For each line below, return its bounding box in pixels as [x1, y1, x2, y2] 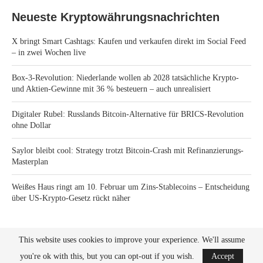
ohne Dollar [12, 121, 51, 130]
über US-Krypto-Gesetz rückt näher [12, 194, 130, 203]
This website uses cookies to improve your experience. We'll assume [18, 235, 245, 244]
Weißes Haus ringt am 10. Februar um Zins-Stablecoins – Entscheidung [12, 183, 249, 191]
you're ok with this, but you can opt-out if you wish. [20, 252, 197, 261]
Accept [211, 252, 234, 261]
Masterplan [12, 157, 48, 166]
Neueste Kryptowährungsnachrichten [12, 11, 220, 23]
